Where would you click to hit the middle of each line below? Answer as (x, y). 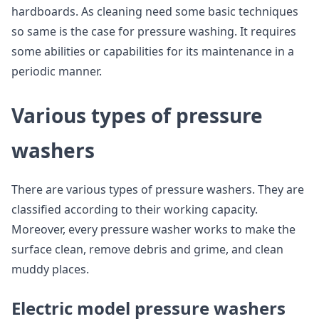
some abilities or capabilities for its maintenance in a (153, 51)
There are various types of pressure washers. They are (158, 189)
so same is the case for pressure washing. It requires (154, 31)
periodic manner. (57, 71)
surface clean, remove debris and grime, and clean (147, 249)
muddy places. (50, 269)
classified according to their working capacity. (135, 209)
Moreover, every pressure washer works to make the (153, 229)
